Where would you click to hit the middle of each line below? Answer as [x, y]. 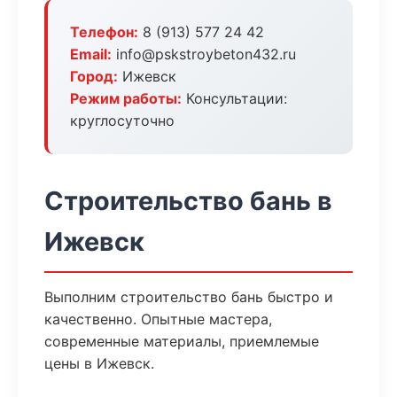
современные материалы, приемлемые [182, 341]
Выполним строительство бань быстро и [189, 297]
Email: [91, 54]
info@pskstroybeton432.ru [204, 54]
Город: [94, 76]
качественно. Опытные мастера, [158, 319]
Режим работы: [126, 98]
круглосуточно [122, 121]
